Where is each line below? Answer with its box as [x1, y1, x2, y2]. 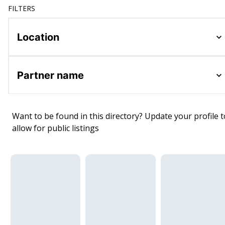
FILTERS [8, 4, 35, 13]
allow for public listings [12, 123, 99, 134]
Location [17, 31, 59, 43]
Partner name [17, 69, 84, 81]
